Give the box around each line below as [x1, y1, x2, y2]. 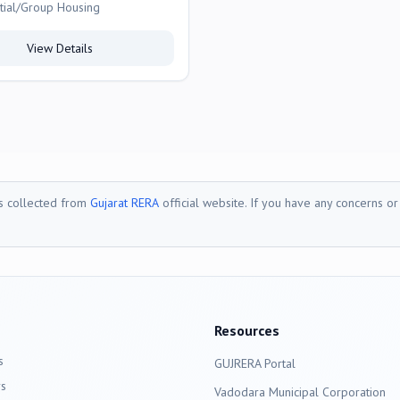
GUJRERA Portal [214, 355, 296, 371]
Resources [214, 321, 279, 339]
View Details [27, 40, 93, 56]
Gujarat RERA [90, 195, 159, 211]
